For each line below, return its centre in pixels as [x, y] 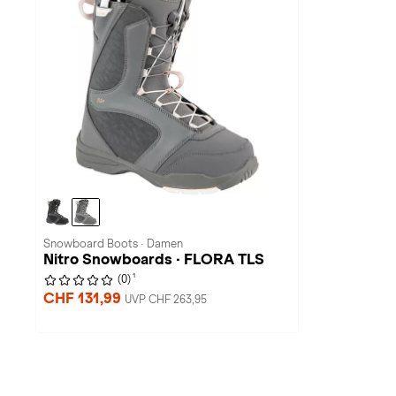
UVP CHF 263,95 [166, 300]
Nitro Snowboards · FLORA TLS [154, 259]
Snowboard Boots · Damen [113, 244]
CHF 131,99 [84, 298]
